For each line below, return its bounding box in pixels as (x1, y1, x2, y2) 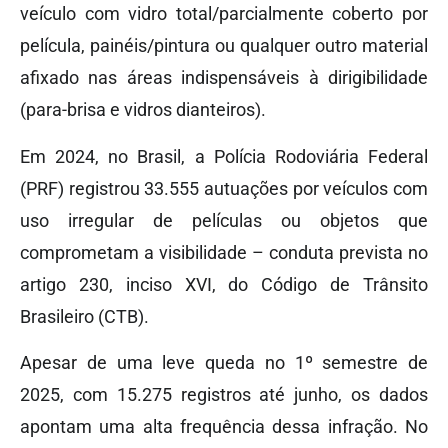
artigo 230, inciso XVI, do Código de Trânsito (20, 273, 428, 295)
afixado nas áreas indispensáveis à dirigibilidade (20, 67, 428, 89)
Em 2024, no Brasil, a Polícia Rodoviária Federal (20, 145, 428, 167)
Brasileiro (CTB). (20, 305, 149, 327)
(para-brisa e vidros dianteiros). (20, 99, 266, 121)
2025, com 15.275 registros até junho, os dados (20, 383, 428, 405)
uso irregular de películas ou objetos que (20, 209, 428, 231)
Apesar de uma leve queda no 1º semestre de (20, 351, 428, 373)
